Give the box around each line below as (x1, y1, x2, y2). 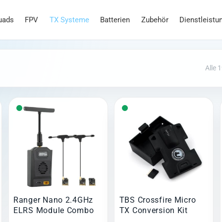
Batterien (100, 15, 130, 24)
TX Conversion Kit (119, 206, 188, 216)
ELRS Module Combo (13, 206, 94, 216)
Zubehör (141, 15, 168, 24)
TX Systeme (49, 15, 89, 24)
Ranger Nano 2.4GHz (13, 195, 93, 205)
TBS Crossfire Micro (119, 195, 196, 205)
